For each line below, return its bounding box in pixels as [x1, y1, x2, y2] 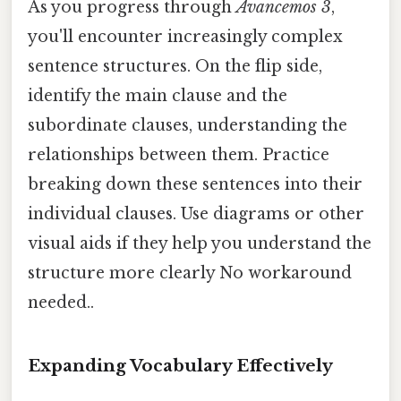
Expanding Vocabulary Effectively [28, 354, 333, 376]
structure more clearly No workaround [28, 262, 352, 283]
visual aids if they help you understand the [28, 233, 371, 253]
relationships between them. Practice [28, 144, 329, 165]
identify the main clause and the [28, 85, 287, 106]
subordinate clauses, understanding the [28, 115, 347, 135]
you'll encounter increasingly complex [28, 26, 343, 47]
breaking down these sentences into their [28, 174, 363, 194]
